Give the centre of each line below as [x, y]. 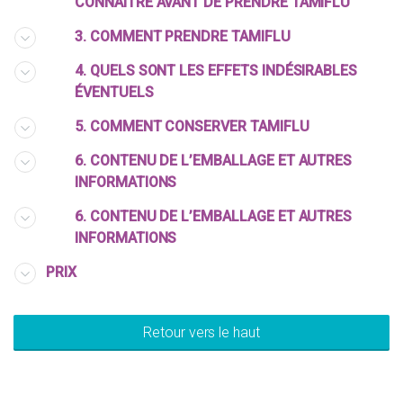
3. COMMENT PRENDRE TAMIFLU [183, 36]
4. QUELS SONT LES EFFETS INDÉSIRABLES [216, 71]
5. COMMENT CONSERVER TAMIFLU [192, 126]
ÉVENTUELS [114, 92]
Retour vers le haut [201, 332]
